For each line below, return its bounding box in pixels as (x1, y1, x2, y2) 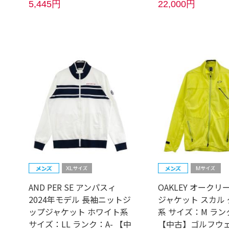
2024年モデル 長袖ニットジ (29, 193, 131, 205)
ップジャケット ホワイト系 (29, 205, 129, 218)
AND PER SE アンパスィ (29, 180, 117, 193)
